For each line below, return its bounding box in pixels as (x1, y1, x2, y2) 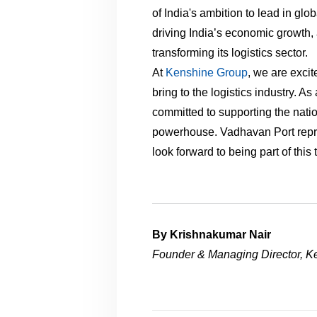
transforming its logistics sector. (152, 46, 309, 59)
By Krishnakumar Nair (152, 228, 272, 241)
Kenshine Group (166, 66, 248, 79)
